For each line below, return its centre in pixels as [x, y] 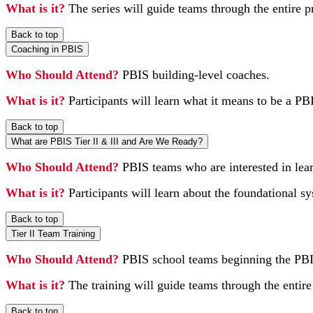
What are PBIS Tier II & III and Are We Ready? [107, 141]
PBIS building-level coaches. [196, 74]
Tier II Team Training [53, 233]
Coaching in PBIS [47, 49]
